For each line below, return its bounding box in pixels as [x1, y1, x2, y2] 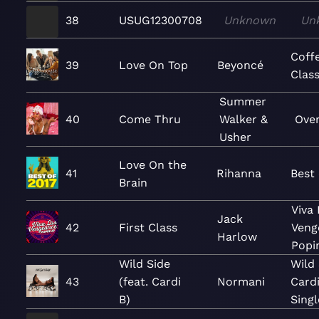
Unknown [224, 13, 276, 27]
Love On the [119, 157, 187, 172]
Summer [219, 95, 266, 108]
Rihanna [216, 167, 262, 180]
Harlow [216, 229, 257, 244]
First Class [119, 221, 177, 234]
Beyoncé [216, 58, 263, 72]
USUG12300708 [119, 13, 202, 27]
